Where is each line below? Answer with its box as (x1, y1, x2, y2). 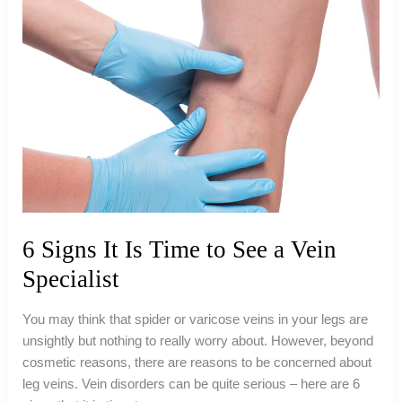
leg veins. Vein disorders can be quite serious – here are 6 (22, 377, 361, 392)
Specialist (22, 265, 120, 293)
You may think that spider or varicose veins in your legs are (22, 312, 369, 328)
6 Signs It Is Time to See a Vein (22, 235, 337, 263)
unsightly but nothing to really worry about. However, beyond (22, 334, 374, 349)
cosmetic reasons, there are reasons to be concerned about (22, 355, 372, 371)
